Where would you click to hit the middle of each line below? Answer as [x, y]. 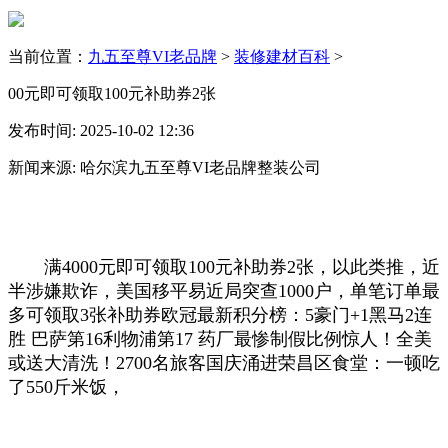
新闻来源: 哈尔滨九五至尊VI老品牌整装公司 [164, 167]
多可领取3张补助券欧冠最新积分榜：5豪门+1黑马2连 [220, 314]
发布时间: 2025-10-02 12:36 [101, 130]
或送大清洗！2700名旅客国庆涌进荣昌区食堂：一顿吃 [224, 362]
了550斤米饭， [66, 386]
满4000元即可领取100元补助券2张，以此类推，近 [224, 266]
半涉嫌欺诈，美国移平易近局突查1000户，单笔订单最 [224, 290]
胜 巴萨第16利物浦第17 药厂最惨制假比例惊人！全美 [220, 338]
